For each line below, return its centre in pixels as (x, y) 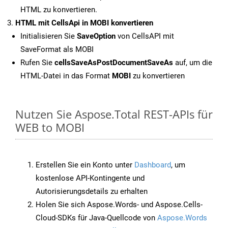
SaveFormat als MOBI (57, 50)
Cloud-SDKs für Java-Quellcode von (96, 218)
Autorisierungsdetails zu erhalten (92, 192)
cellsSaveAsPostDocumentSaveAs (114, 63)
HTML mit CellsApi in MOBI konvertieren (84, 23)
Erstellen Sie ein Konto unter (85, 165)
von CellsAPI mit (145, 36)
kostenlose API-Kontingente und (90, 178)
